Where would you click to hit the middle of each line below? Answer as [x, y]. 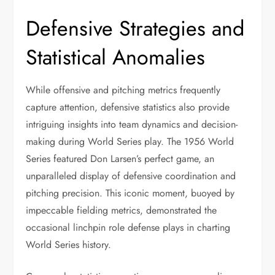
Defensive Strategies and [135, 29]
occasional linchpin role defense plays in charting [128, 227]
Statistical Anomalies [116, 57]
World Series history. [69, 245]
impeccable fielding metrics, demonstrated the [122, 210]
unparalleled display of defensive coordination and [131, 176]
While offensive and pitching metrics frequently [123, 90]
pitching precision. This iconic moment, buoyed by [130, 193]
